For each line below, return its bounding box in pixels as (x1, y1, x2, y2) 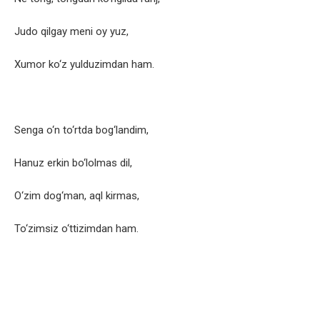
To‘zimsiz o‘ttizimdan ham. (14, 222, 139, 236)
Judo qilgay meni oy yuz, (14, 25, 129, 39)
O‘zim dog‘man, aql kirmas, (14, 189, 139, 203)
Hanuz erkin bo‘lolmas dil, (14, 156, 132, 170)
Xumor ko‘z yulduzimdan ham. (14, 58, 154, 71)
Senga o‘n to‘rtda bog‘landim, (14, 124, 149, 137)
